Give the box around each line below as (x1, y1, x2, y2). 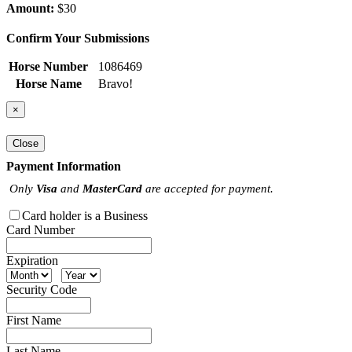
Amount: (6, 2, 54, 16)
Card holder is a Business (22, 208, 148, 222)
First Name (6, 313, 61, 327)
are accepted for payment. (142, 181, 273, 195)
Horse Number (9, 60, 88, 74)
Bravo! (98, 77, 133, 91)
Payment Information (6, 159, 121, 173)
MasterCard (82, 181, 142, 195)
